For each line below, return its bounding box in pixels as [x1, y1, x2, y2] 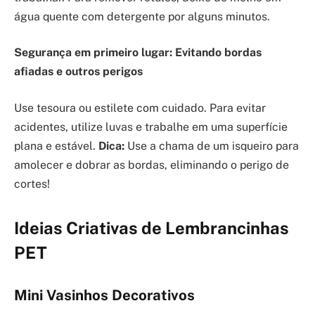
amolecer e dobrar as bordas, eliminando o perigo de [14, 157, 289, 172]
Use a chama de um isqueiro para [124, 139, 299, 153]
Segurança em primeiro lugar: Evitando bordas [14, 46, 262, 60]
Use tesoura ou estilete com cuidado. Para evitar [14, 101, 266, 115]
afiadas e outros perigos [14, 65, 143, 79]
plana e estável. [14, 139, 98, 153]
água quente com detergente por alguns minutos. [14, 9, 270, 23]
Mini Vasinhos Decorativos [14, 286, 195, 304]
